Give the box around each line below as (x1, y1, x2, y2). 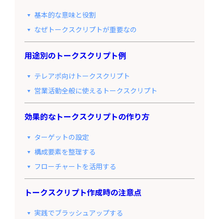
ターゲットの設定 (34, 131, 89, 142)
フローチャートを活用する (34, 161, 116, 171)
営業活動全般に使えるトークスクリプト (34, 85, 157, 95)
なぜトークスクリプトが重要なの (34, 24, 137, 34)
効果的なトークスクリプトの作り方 (24, 110, 150, 122)
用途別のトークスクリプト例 (24, 49, 126, 61)
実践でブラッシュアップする (34, 207, 123, 218)
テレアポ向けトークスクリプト (34, 70, 130, 81)
